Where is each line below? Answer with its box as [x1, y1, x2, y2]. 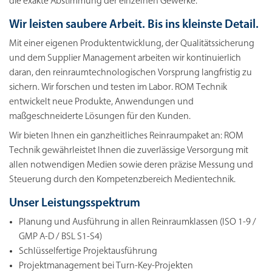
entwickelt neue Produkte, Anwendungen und [9, 97, 194, 107]
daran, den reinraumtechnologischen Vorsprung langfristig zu [9, 67, 252, 78]
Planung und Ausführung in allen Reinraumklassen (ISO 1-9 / [19, 217, 256, 227]
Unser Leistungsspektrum [9, 197, 140, 209]
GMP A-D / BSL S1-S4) [19, 231, 102, 242]
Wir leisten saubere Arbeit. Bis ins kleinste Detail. [9, 18, 259, 31]
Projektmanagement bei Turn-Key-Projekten [19, 260, 193, 271]
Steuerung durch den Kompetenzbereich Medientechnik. [9, 174, 236, 185]
